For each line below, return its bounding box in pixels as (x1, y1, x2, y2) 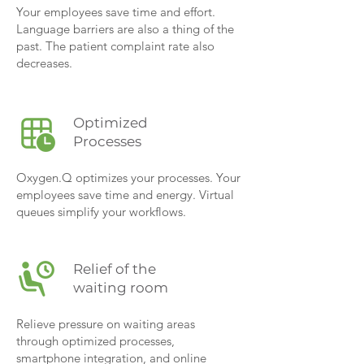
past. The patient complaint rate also (16, 38, 214, 54)
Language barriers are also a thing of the (16, 21, 234, 37)
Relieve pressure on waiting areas (16, 316, 195, 331)
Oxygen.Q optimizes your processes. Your (16, 170, 240, 185)
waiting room (73, 279, 168, 296)
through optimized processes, (16, 333, 175, 349)
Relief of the (73, 261, 156, 277)
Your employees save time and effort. (16, 4, 215, 19)
